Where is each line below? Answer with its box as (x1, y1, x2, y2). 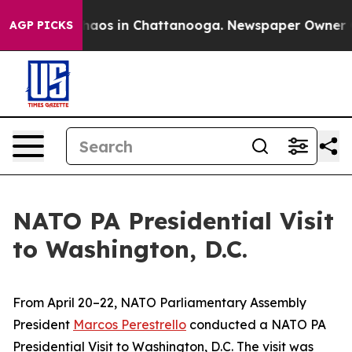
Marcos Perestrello (73, 317, 186, 332)
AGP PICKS (9, 18, 73, 32)
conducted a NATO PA (186, 317, 326, 332)
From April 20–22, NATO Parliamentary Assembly (13, 295, 306, 310)
